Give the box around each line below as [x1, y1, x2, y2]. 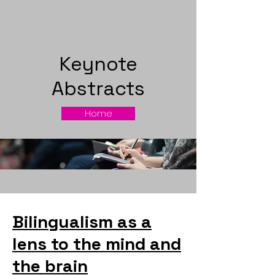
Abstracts [52, 76, 145, 101]
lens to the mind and [12, 233, 181, 255]
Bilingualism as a [12, 211, 152, 233]
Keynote [59, 52, 137, 76]
